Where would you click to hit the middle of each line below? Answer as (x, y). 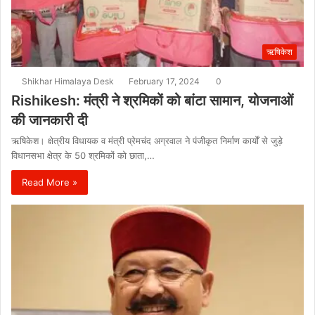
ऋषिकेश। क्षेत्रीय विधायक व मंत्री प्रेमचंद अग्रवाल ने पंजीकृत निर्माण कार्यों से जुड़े (147, 140)
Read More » (50, 182)
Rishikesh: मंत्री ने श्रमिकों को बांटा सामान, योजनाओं (152, 100)
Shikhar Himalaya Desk (68, 81)
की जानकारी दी (50, 120)
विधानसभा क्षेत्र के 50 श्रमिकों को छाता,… (83, 155)
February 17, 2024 (164, 81)
